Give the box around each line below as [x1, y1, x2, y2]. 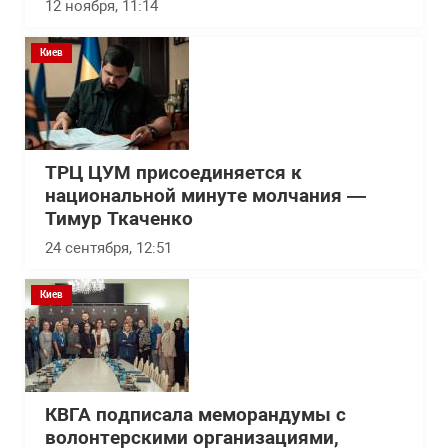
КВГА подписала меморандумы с [45, 404, 346, 427]
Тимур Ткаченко [45, 208, 193, 231]
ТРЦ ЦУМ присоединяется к [45, 162, 302, 185]
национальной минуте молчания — [45, 185, 366, 208]
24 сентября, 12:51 [45, 239, 172, 258]
